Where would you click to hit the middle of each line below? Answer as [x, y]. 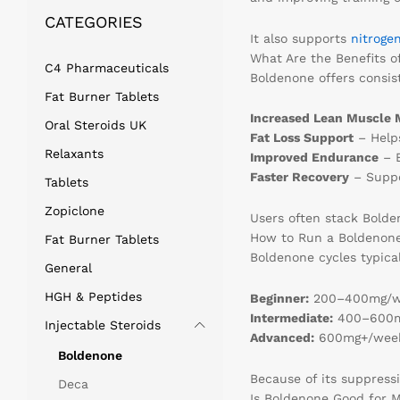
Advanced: [282, 338]
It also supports [300, 38]
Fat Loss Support [301, 138]
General [68, 267]
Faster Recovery [299, 177]
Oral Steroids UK [96, 125]
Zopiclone [75, 210]
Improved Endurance [314, 158]
